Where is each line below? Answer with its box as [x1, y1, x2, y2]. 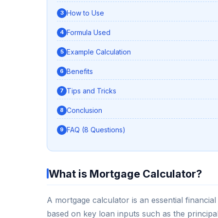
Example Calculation [67, 48, 131, 56]
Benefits [67, 67, 93, 76]
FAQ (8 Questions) [67, 126, 126, 134]
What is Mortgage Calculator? [49, 167, 202, 180]
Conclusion [67, 106, 102, 115]
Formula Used [67, 28, 110, 37]
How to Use [67, 9, 104, 18]
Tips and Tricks [67, 87, 116, 95]
